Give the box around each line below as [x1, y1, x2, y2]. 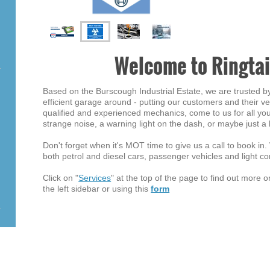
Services [78, 173, 111, 183]
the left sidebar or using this [43, 184, 151, 194]
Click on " [43, 173, 79, 183]
